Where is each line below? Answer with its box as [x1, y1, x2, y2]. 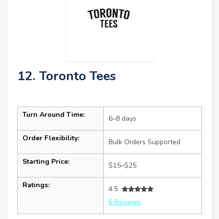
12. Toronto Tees [17, 67, 116, 85]
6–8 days [109, 114, 136, 124]
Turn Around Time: [22, 110, 85, 120]
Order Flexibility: [22, 133, 79, 143]
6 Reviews [109, 197, 141, 207]
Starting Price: [22, 157, 69, 167]
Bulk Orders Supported [109, 137, 180, 147]
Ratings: [22, 180, 49, 190]
